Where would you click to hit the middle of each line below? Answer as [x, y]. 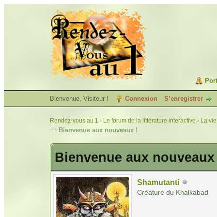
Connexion [141, 99]
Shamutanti [158, 182]
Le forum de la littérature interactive [149, 121]
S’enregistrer [184, 99]
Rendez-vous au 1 [74, 121]
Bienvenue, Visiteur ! [80, 99]
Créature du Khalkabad [173, 192]
